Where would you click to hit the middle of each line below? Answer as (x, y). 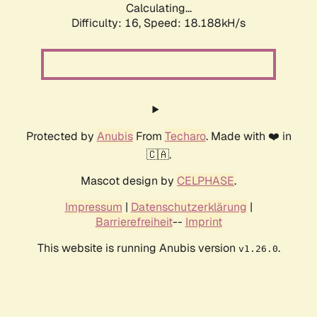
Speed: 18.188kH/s (195, 23)
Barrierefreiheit (134, 222)
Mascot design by (129, 181)
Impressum (93, 207)
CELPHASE (206, 181)
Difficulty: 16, (108, 23)
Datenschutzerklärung (189, 207)
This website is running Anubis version (138, 248)
